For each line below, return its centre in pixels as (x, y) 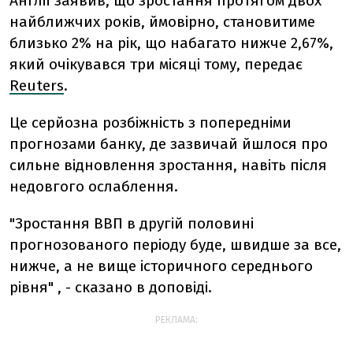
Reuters (37, 85)
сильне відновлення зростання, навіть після (168, 165)
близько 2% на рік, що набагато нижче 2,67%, (171, 43)
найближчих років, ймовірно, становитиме (162, 22)
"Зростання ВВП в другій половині (132, 223)
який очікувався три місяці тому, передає (156, 64)
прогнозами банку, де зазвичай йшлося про (169, 144)
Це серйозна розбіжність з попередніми (150, 123)
